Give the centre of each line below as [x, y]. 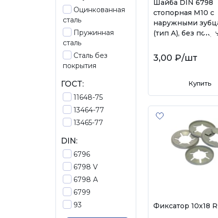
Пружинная [94, 33]
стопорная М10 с [184, 13]
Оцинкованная [99, 10]
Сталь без [91, 55]
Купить [200, 83]
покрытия [80, 66]
